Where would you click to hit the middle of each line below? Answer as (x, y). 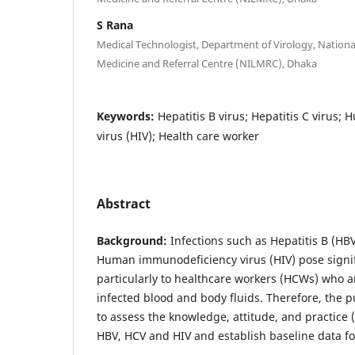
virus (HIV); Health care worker (178, 136)
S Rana (115, 25)
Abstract (124, 203)
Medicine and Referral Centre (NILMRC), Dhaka (207, 63)
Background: (134, 240)
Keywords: (127, 116)
